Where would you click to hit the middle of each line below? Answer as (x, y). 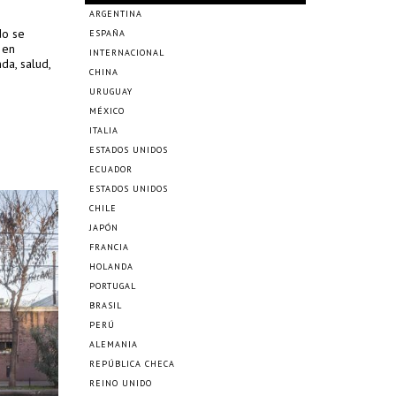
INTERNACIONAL (127, 53)
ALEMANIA (114, 344)
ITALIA (104, 130)
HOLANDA (111, 267)
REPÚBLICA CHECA (132, 364)
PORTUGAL (113, 286)
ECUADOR (111, 169)
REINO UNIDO (121, 383)
